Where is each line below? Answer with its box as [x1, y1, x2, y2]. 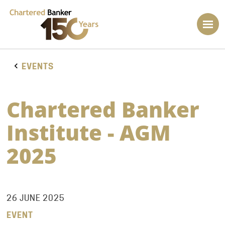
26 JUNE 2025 [6, 193, 65, 203]
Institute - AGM [6, 118, 171, 147]
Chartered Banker [6, 94, 199, 124]
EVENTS [21, 61, 54, 71]
